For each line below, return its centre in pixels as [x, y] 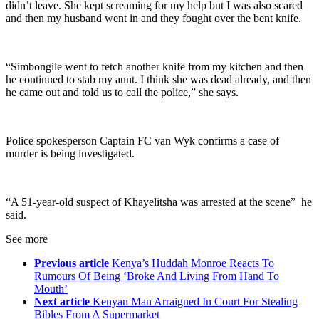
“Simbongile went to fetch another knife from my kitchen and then [155, 67]
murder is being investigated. [70, 154]
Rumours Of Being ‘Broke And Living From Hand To [157, 276]
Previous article [72, 263]
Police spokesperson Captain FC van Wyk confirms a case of [142, 141]
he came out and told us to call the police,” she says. [122, 93]
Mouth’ [51, 289]
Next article [62, 302]
